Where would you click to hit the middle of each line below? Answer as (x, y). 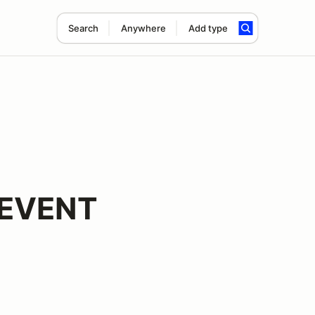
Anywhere (143, 28)
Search (83, 28)
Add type (208, 28)
